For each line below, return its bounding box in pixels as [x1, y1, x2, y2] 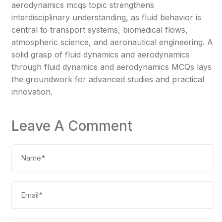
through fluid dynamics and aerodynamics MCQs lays [11, 62, 212, 72]
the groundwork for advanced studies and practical [11, 74, 205, 85]
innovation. [11, 87, 53, 97]
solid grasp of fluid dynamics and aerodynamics [11, 50, 190, 60]
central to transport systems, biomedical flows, [11, 25, 188, 35]
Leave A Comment [11, 117, 133, 135]
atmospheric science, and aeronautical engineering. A [11, 37, 214, 48]
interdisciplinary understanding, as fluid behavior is [11, 12, 202, 23]
